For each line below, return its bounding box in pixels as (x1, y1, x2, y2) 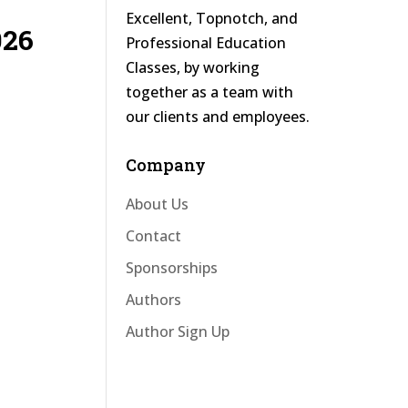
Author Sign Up (126, 321, 230, 342)
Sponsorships (126, 258, 219, 278)
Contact (126, 226, 182, 246)
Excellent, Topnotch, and (126, 8, 299, 28)
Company (126, 154, 207, 176)
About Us (126, 194, 189, 214)
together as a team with (126, 82, 294, 102)
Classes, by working (126, 57, 260, 77)
